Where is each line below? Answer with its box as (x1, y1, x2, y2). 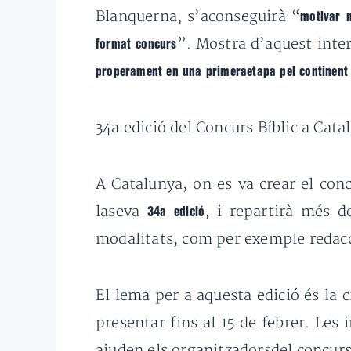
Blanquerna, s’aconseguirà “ (96, 8, 301, 27)
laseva (96, 203, 147, 222)
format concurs (96, 38, 177, 51)
